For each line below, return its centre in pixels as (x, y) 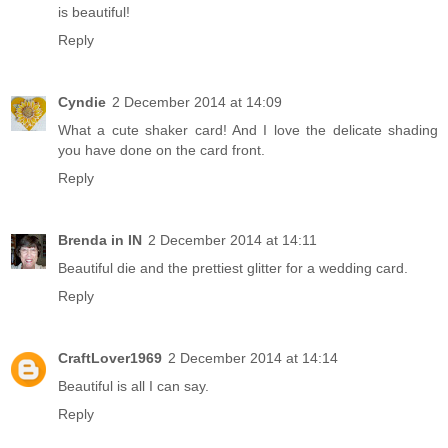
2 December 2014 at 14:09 (197, 102)
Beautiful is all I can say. (133, 385)
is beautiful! (94, 12)
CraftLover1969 (110, 357)
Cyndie (82, 102)
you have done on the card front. (161, 150)
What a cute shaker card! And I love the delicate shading (248, 130)
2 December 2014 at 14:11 (232, 240)
